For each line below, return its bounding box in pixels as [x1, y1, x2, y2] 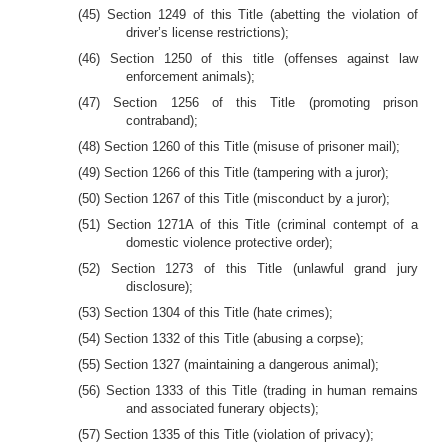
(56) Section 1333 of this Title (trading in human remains [78, 383, 418, 398]
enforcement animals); [126, 69, 255, 84]
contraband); [126, 113, 198, 128]
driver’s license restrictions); [126, 25, 289, 40]
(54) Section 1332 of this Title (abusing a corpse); [78, 331, 364, 346]
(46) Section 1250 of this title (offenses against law [78, 51, 418, 66]
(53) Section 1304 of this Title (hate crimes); [78, 305, 333, 320]
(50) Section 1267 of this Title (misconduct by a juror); [78, 191, 390, 206]
